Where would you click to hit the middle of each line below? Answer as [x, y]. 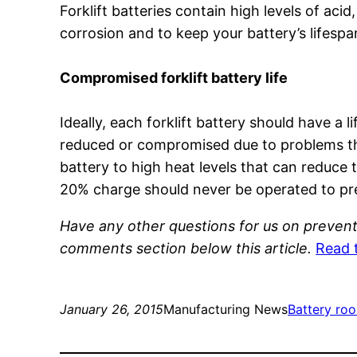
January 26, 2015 [112, 310]
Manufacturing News [226, 310]
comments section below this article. [186, 249]
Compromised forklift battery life [174, 78]
